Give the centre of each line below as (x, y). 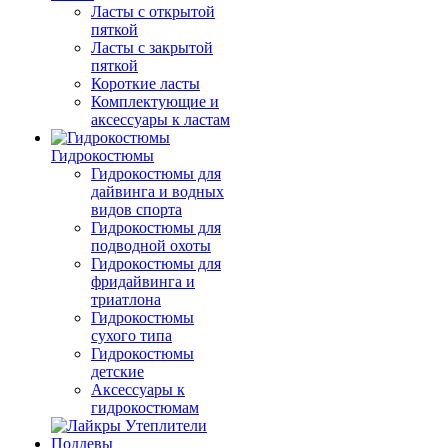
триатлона (126, 299)
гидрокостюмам (145, 407)
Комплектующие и (155, 101)
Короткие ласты (145, 83)
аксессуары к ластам (160, 119)
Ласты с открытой (153, 11)
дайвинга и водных (157, 191)
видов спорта (136, 209)
